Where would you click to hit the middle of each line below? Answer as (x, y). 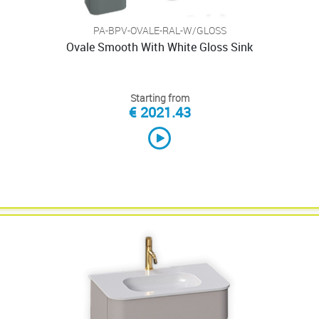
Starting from (159, 98)
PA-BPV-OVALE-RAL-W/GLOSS (159, 30)
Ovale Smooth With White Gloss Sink (159, 47)
